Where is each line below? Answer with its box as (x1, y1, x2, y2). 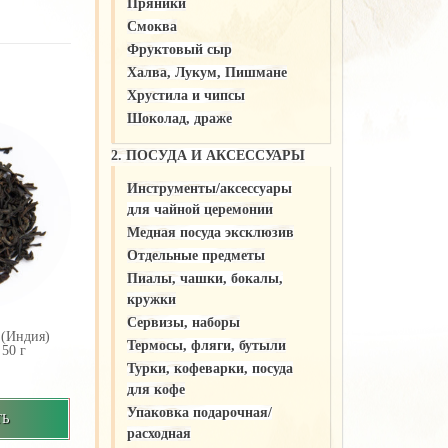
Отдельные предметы (126, 247, 265, 263)
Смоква (126, 18, 177, 34)
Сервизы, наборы (126, 314, 240, 330)
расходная (126, 425, 191, 441)
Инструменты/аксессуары (126, 180, 292, 196)
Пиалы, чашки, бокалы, (126, 270, 283, 286)
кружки (126, 291, 176, 307)
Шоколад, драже (126, 110, 232, 126)
